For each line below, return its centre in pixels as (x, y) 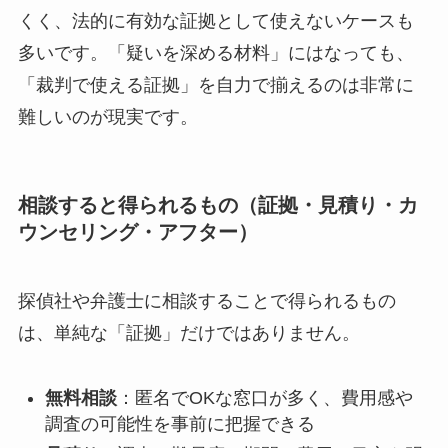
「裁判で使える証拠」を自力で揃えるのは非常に (215, 84)
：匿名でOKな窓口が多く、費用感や (264, 398)
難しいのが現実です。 (107, 116)
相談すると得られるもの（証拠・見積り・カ (217, 204)
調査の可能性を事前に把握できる (179, 424)
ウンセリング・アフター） (137, 231)
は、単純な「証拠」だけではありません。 (188, 333)
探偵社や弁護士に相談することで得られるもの (206, 301)
